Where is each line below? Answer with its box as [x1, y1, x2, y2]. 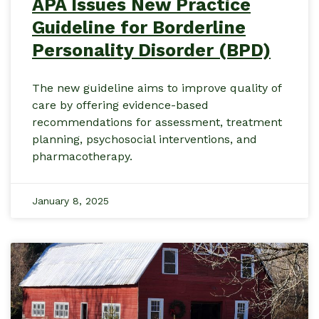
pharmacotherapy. [32, 150, 132, 164]
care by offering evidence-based [32, 98, 209, 113]
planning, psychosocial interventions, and [32, 132, 257, 147]
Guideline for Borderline [32, 17, 246, 38]
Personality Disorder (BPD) [32, 40, 271, 61]
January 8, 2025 [32, 195, 109, 207]
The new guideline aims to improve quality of [32, 81, 281, 95]
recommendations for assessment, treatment [32, 115, 282, 130]
